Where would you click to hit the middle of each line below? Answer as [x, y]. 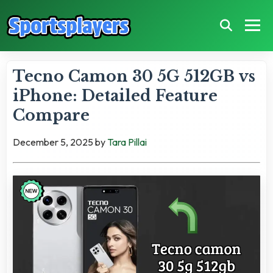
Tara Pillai [127, 142]
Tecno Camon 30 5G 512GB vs [134, 76]
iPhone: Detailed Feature [115, 96]
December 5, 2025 [53, 142]
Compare [51, 115]
